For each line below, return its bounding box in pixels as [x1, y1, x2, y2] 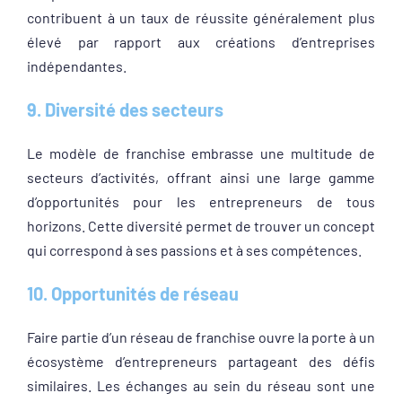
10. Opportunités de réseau [26, 283, 239, 304]
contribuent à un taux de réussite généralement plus [26, 9, 376, 26]
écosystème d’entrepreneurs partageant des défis [26, 353, 376, 370]
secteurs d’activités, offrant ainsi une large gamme [26, 169, 376, 186]
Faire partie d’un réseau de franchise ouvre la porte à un [26, 328, 376, 345]
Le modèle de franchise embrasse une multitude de [26, 144, 376, 162]
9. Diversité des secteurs [26, 99, 223, 120]
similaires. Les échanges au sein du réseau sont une [26, 377, 376, 394]
